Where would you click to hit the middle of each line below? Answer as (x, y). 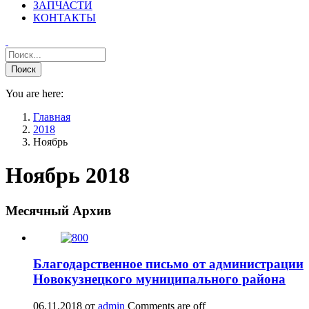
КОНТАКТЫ (64, 18)
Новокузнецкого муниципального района (159, 279)
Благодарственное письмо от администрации (168, 264)
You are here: (34, 93)
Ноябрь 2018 (68, 176)
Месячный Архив (58, 210)
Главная (52, 117)
